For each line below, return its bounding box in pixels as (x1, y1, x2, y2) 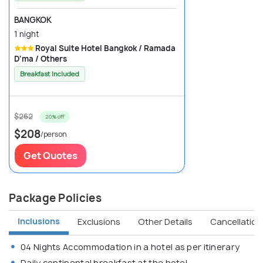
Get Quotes (23, 149, 77, 163)
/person (41, 129, 67, 140)
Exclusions (77, 215, 120, 227)
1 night (14, 29, 39, 40)
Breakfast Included (20, 69, 79, 79)
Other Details (138, 215, 193, 227)
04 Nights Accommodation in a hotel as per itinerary (21, 241, 240, 253)
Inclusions (18, 215, 60, 227)
